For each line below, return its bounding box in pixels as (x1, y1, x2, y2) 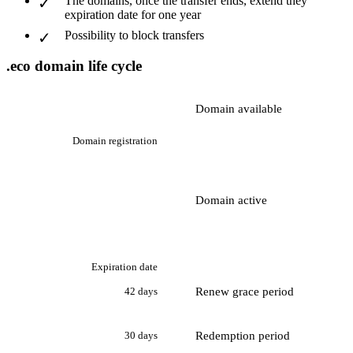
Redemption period (195, 329, 290, 342)
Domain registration (72, 134, 158, 147)
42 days (124, 285, 158, 298)
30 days (124, 329, 158, 342)
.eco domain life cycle (6, 57, 142, 74)
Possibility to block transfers (65, 28, 204, 43)
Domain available (195, 102, 282, 115)
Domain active (195, 193, 267, 206)
